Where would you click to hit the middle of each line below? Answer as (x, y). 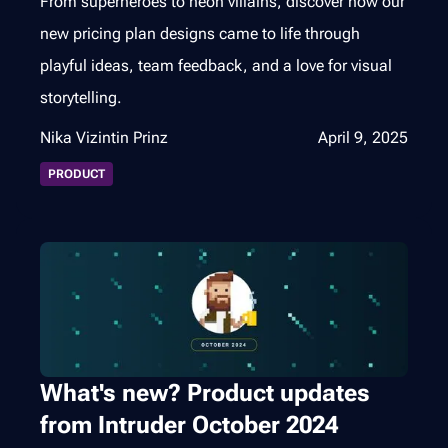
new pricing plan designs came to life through (200, 34)
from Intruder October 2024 (189, 425)
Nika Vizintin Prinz (104, 138)
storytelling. (81, 98)
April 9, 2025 (363, 138)
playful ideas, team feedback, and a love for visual (216, 66)
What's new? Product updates (205, 393)
